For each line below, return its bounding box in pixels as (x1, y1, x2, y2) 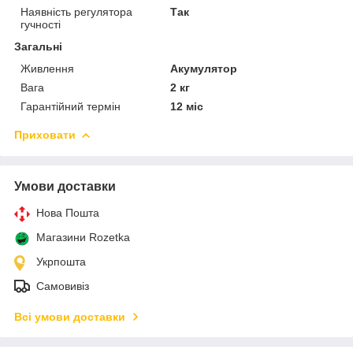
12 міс (170, 99, 204, 113)
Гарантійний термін (20, 99, 121, 113)
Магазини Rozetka (36, 230, 130, 243)
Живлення (20, 61, 74, 75)
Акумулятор (170, 61, 238, 75)
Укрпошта (36, 255, 86, 268)
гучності (20, 17, 61, 31)
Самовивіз (36, 279, 89, 292)
